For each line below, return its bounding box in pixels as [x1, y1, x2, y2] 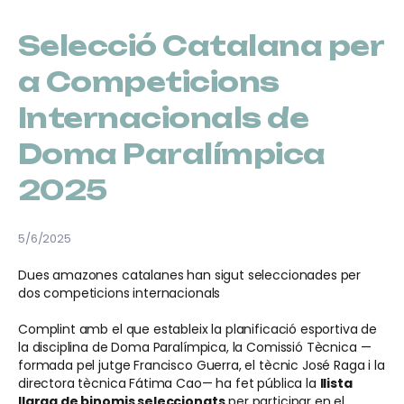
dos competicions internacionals [18, 284, 221, 302]
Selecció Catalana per [18, 29, 384, 62]
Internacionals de [18, 101, 309, 134]
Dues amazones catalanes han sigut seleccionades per [18, 266, 362, 284]
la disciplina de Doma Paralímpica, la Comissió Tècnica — [18, 338, 372, 356]
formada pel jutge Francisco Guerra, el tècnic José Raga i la [18, 356, 385, 374]
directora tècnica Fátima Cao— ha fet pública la [18, 374, 320, 392]
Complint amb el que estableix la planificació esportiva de [18, 320, 378, 338]
